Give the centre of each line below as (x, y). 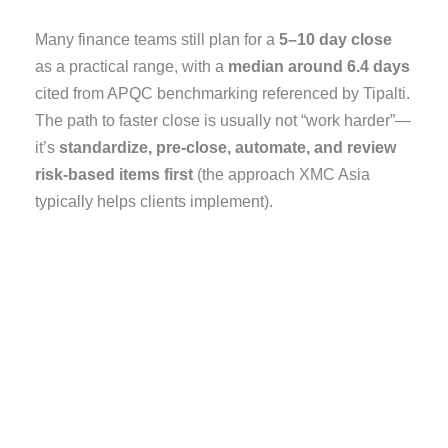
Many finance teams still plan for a (157, 38)
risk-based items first (114, 173)
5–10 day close (336, 38)
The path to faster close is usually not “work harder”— (223, 119)
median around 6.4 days (319, 65)
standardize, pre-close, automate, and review (228, 146)
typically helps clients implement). (154, 200)
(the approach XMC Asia (282, 173)
